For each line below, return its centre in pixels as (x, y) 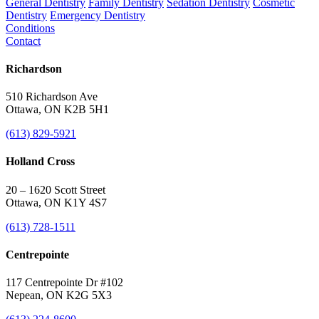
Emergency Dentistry (98, 15)
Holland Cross (40, 162)
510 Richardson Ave (52, 97)
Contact (23, 41)
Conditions (30, 28)
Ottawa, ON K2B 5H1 (57, 110)
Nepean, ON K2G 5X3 (59, 296)
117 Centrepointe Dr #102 (64, 283)
